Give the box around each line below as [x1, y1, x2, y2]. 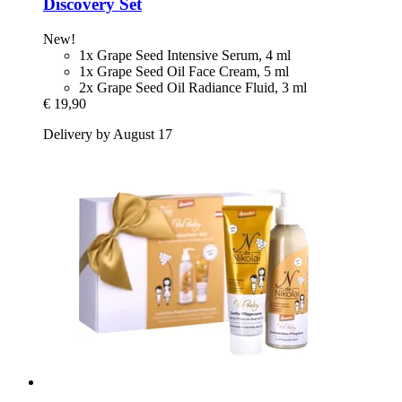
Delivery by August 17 [43, 127, 172, 143]
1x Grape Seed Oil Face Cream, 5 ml [79, 64, 289, 80]
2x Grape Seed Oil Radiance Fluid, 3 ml [79, 80, 307, 96]
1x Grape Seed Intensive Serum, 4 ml [79, 48, 291, 64]
